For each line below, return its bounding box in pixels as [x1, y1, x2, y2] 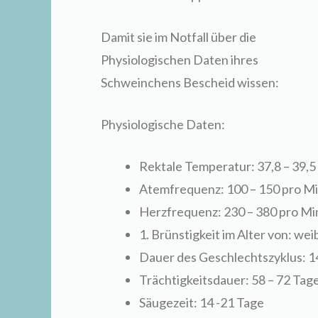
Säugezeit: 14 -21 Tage [139, 295, 264, 311]
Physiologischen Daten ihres [101, 52, 258, 68]
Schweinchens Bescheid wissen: [101, 75, 279, 91]
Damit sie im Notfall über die [101, 29, 256, 45]
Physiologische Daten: [101, 116, 225, 133]
